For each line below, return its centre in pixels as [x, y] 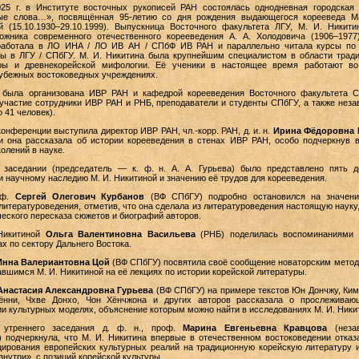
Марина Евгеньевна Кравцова [255, 328]
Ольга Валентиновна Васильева [120, 234]
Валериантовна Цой [64, 262]
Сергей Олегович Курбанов [80, 196]
